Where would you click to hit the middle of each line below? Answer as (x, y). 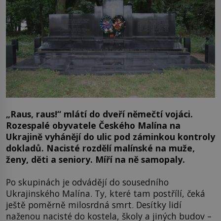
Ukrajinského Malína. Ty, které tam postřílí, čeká (106, 193)
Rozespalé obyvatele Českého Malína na (93, 126)
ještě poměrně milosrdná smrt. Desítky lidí (94, 204)
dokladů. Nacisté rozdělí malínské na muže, (100, 148)
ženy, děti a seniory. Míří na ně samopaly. (95, 160)
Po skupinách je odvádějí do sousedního (87, 182)
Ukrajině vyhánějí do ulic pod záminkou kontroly (110, 137)
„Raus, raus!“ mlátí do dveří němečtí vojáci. (99, 114)
